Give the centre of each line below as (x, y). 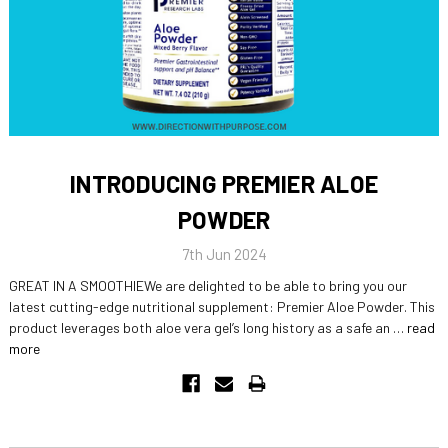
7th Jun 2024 (224, 254)
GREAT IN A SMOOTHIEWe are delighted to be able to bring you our (207, 286)
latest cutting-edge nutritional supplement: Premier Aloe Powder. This (221, 307)
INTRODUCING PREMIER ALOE (224, 183)
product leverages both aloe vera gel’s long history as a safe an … (207, 328)
